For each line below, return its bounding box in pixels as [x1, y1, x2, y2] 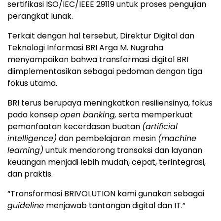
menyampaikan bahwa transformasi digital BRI [7, 54, 188, 66]
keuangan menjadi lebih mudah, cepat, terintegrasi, [7, 156, 206, 168]
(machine [158, 133, 196, 145]
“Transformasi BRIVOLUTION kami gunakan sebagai [7, 188, 204, 200]
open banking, [60, 109, 116, 121]
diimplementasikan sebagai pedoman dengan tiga [7, 66, 202, 77]
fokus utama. [7, 77, 57, 89]
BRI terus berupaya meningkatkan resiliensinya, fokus [7, 97, 213, 109]
